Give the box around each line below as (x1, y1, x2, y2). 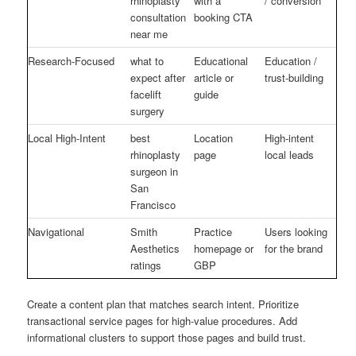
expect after (130, 69, 186, 85)
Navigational (28, 223, 85, 239)
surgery (130, 103, 165, 118)
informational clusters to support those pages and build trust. (27, 330, 307, 346)
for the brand (265, 240, 323, 256)
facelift (130, 86, 162, 102)
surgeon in (130, 163, 179, 179)
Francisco (130, 196, 176, 212)
